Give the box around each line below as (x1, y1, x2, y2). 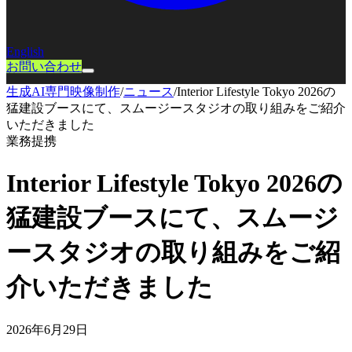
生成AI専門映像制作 (6, 85, 120, 98)
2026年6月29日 (6, 322, 88, 336)
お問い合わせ (6, 60, 82, 73)
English (6, 45, 44, 58)
